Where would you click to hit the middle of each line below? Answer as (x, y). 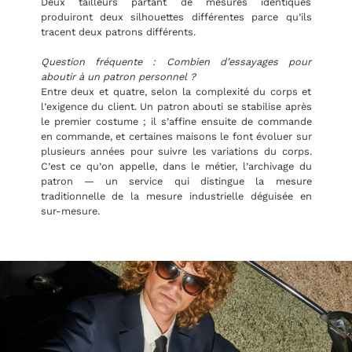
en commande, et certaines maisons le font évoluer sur (176, 137)
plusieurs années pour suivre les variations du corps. (176, 152)
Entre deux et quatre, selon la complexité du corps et (176, 92)
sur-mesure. (70, 211)
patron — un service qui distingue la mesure (176, 181)
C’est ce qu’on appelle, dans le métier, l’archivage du (176, 167)
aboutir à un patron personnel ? (118, 77)
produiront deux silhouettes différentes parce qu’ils (176, 17)
